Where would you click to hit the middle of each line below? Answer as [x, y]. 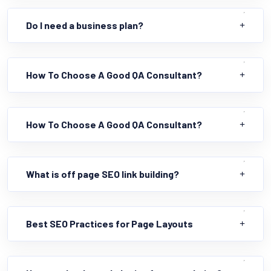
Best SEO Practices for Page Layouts [109, 223]
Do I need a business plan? [85, 25]
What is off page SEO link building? [103, 174]
